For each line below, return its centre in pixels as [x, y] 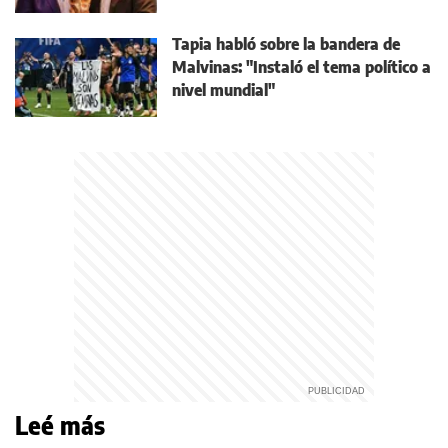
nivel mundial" [223, 90]
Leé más [60, 425]
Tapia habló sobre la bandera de [286, 44]
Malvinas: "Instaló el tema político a [301, 67]
